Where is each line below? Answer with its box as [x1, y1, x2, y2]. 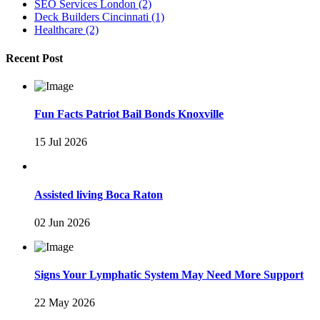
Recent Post [6, 51, 63, 64]
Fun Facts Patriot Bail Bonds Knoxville [34, 108, 224, 121]
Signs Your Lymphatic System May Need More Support [34, 269, 304, 281]
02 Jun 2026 [34, 216, 90, 229]
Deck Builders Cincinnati [34, 11, 149, 24]
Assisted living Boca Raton [34, 188, 163, 201]
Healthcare [34, 24, 83, 36]
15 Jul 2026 [34, 136, 87, 149]
